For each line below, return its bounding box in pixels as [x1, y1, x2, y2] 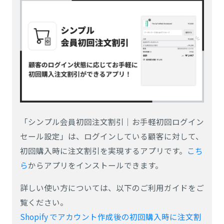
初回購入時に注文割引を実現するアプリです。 [20, 145, 187, 156]
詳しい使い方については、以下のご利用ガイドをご [20, 182, 204, 193]
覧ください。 [20, 196, 68, 207]
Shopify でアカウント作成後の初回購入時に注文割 [20, 211, 201, 222]
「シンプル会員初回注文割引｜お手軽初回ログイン [20, 116, 204, 127]
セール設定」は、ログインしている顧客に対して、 [20, 130, 203, 141]
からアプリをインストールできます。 [28, 159, 163, 170]
